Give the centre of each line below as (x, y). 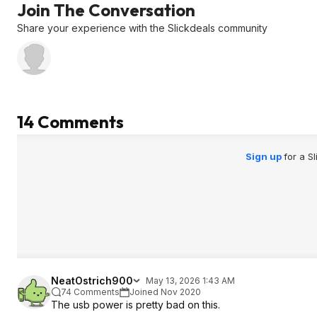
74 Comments (90, 292)
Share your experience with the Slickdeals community (142, 28)
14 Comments (70, 122)
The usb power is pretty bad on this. (136, 305)
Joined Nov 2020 (165, 292)
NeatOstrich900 (92, 281)
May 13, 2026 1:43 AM (190, 281)
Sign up (264, 156)
